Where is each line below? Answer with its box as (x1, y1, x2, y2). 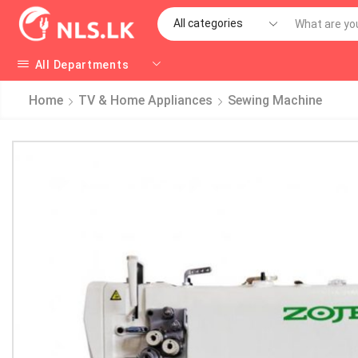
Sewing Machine (228, 93, 322, 108)
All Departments (34, 58, 129, 71)
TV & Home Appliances (78, 93, 213, 108)
